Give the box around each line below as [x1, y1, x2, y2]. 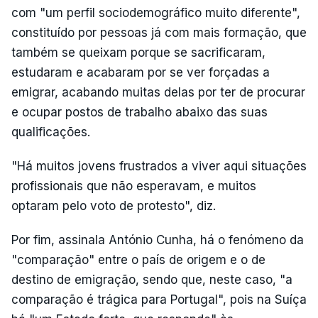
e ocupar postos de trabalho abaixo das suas [11, 105, 268, 119]
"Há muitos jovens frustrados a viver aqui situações [11, 159, 307, 173]
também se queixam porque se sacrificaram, [11, 45, 265, 60]
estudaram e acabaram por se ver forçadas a [11, 65, 270, 79]
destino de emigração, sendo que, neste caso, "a [11, 273, 292, 287]
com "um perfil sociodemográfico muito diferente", [11, 6, 300, 20]
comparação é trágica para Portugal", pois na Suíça [11, 292, 307, 307]
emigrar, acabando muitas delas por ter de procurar [11, 85, 305, 99]
